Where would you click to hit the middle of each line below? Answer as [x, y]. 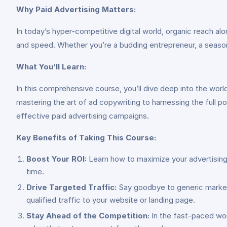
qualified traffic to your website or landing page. [111, 200]
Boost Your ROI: [56, 159]
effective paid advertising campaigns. [83, 116]
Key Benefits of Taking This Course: [86, 138]
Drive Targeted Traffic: [71, 187]
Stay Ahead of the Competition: [88, 216]
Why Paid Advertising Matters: [76, 9]
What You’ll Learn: [51, 67]
